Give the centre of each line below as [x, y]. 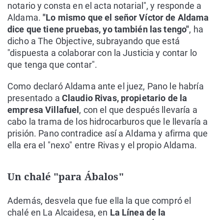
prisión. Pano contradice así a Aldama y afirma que [108, 133]
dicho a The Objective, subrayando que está [94, 41]
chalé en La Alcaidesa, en [59, 212]
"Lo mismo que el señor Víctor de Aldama [126, 17]
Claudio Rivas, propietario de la [124, 98]
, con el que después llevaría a [138, 110]
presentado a [35, 98]
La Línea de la [138, 212]
